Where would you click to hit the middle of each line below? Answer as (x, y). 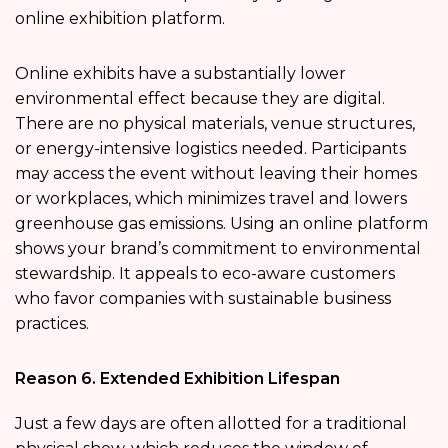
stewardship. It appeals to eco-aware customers (205, 273)
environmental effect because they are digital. (200, 98)
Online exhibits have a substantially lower (180, 73)
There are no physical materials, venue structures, (215, 123)
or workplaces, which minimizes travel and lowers (211, 198)
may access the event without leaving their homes (216, 173)
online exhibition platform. (120, 18)
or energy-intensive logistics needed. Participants (210, 148)
